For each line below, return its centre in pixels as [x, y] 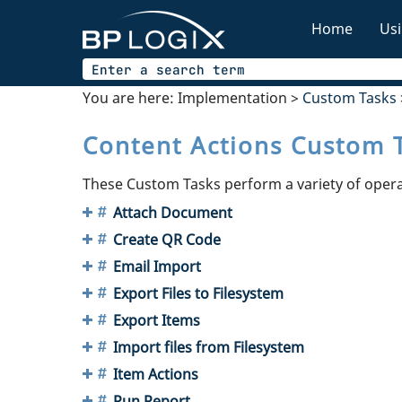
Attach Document [173, 212]
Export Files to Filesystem [198, 293]
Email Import [157, 266]
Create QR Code [167, 239]
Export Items [157, 320]
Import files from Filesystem [209, 347]
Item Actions [156, 374]
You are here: [130, 97]
